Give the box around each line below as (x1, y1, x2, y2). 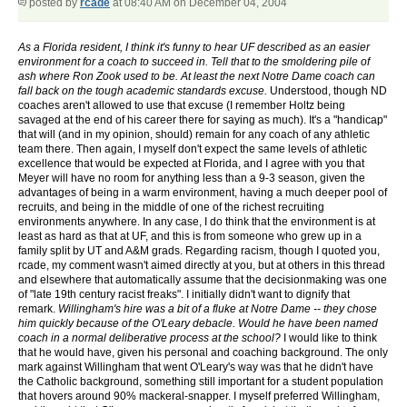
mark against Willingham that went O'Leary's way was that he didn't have (18, 361, 373, 374)
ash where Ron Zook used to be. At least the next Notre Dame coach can (18, 70, 375, 84)
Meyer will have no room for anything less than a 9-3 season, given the (18, 172, 365, 185)
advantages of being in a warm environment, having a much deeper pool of (18, 186, 387, 200)
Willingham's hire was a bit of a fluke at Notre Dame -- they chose (58, 303, 377, 316)
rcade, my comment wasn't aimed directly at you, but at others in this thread (18, 259, 385, 273)
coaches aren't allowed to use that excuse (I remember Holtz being (18, 99, 345, 113)
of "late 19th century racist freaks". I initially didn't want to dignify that (18, 288, 350, 302)
